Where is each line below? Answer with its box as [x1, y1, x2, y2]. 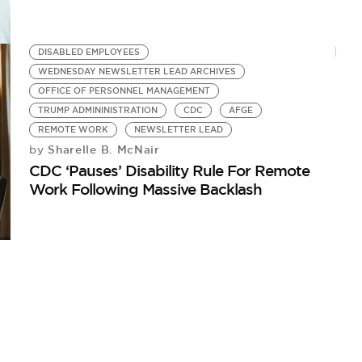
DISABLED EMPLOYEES [38, 46, 141, 57]
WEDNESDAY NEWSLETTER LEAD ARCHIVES [38, 65, 237, 77]
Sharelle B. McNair [44, 141, 160, 157]
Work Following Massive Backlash [29, 179, 263, 199]
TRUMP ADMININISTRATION [38, 104, 158, 116]
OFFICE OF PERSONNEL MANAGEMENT [38, 85, 211, 96]
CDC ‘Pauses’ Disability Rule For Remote [29, 160, 310, 180]
